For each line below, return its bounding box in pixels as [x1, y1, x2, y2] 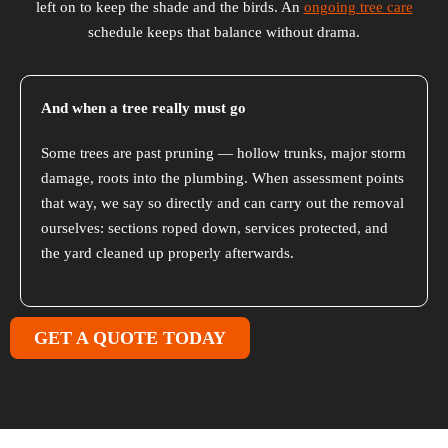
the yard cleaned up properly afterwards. [41, 245, 294, 262]
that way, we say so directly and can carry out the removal [41, 195, 404, 212]
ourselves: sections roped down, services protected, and [41, 220, 388, 237]
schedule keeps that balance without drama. [88, 24, 360, 41]
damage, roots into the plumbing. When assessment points [41, 170, 404, 187]
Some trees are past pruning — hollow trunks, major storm [41, 145, 406, 162]
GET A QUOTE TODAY [34, 328, 226, 349]
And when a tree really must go [41, 100, 246, 117]
